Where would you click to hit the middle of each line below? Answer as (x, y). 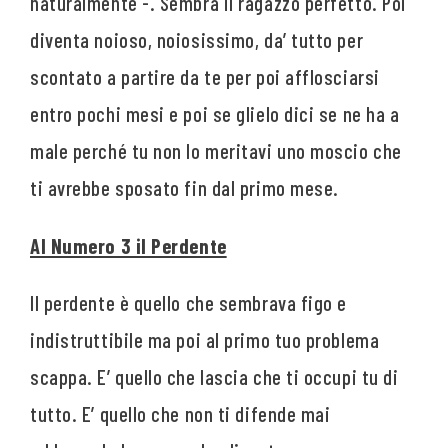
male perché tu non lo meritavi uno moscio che (216, 151)
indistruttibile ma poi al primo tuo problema (205, 340)
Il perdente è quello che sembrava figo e (188, 303)
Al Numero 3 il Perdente (128, 245)
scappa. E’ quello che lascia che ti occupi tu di (214, 377)
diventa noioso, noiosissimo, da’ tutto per (197, 40)
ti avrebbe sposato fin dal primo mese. (184, 188)
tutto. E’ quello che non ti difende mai (180, 414)
